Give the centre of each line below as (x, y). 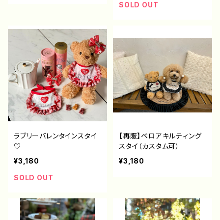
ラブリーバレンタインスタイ (55, 136)
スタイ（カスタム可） (149, 146)
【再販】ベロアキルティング (160, 136)
